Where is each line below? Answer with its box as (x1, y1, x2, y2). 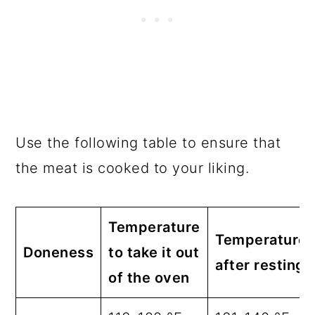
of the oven (108, 269, 190, 286)
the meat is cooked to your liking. (15, 159, 250, 176)
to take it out (108, 243, 200, 261)
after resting (215, 256, 305, 274)
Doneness (23, 243, 94, 261)
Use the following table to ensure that (15, 134, 281, 151)
